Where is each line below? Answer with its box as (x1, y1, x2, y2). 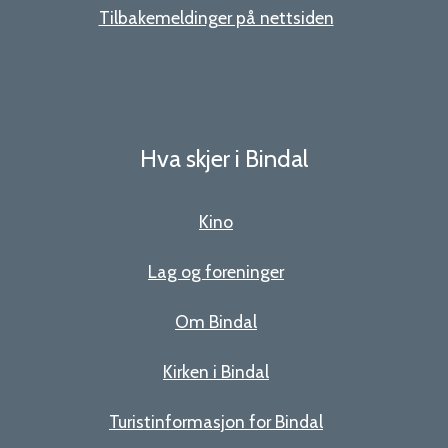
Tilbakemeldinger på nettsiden (98, 7, 334, 29)
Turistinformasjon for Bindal (109, 410, 323, 432)
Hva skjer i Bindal (140, 143, 308, 173)
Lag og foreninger (148, 260, 284, 282)
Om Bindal (175, 310, 257, 332)
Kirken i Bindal (163, 360, 269, 382)
